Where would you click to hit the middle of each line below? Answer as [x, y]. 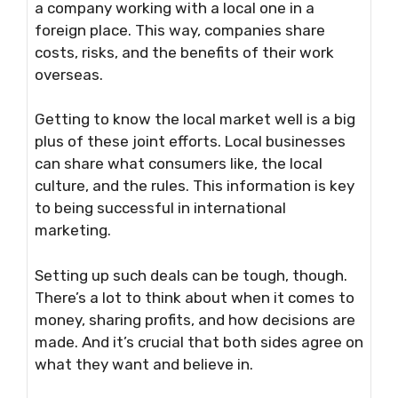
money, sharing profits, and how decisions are [195, 319]
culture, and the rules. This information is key [195, 186]
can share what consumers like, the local [179, 164]
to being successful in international [160, 208]
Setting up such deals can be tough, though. [191, 275]
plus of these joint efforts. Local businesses [190, 142]
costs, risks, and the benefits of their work [184, 52]
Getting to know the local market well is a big [195, 119]
